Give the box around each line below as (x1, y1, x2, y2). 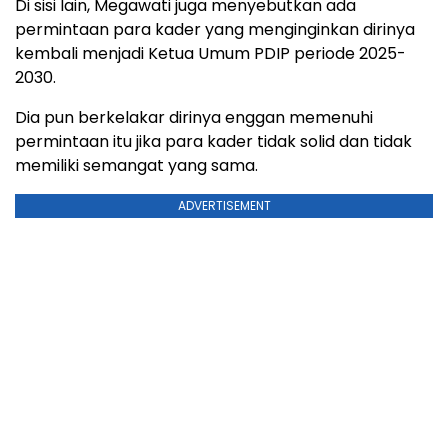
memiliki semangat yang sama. (15, 153, 258, 177)
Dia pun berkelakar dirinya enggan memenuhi (15, 105, 373, 129)
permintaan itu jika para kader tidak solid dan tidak (15, 129, 412, 153)
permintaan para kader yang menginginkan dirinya (15, 17, 415, 41)
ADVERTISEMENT (177, 196, 271, 214)
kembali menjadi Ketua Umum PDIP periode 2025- (15, 41, 406, 65)
